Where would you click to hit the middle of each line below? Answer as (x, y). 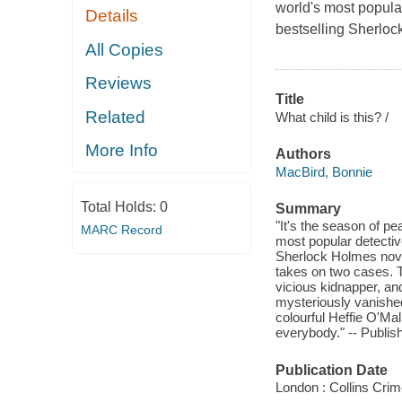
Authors (303, 154)
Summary (308, 208)
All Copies (125, 49)
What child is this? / (332, 117)
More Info (122, 151)
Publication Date (331, 370)
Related (116, 117)
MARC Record (121, 229)
